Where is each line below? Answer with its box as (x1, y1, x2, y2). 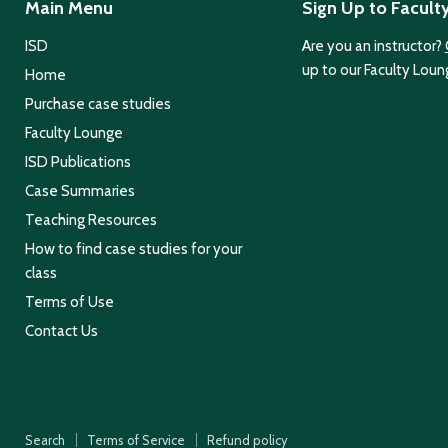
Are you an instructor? (301, 36, 445, 55)
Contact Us (25, 321, 98, 340)
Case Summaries (25, 181, 135, 200)
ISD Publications (25, 152, 131, 171)
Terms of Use (25, 292, 114, 311)
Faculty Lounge (25, 123, 123, 142)
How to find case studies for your (25, 239, 242, 258)
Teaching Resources (25, 210, 157, 229)
